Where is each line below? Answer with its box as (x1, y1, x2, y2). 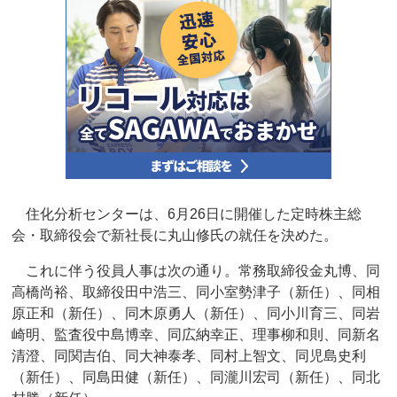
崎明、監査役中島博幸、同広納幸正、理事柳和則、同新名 (12, 327, 381, 343)
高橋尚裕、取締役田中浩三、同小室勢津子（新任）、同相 (12, 284, 381, 300)
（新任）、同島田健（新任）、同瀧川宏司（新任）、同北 (12, 370, 381, 385)
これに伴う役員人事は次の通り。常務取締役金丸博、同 (12, 263, 381, 279)
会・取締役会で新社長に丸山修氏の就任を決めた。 (12, 228, 339, 244)
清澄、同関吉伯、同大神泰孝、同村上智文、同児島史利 (12, 348, 367, 364)
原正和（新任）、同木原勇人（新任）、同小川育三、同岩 (12, 306, 381, 322)
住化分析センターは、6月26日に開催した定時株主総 (12, 206, 362, 222)
